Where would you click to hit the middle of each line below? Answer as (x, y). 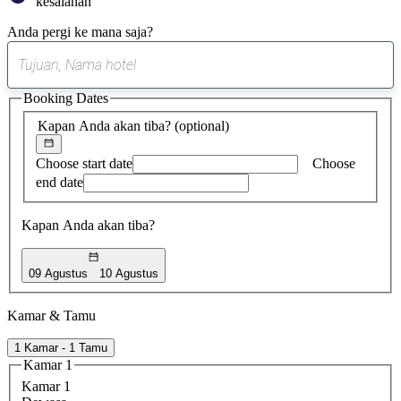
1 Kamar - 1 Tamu (61, 347)
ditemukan (230, 100)
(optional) (202, 125)
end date (60, 183)
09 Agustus (58, 273)
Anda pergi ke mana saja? (80, 31)
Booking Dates (66, 98)
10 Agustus (129, 273)
